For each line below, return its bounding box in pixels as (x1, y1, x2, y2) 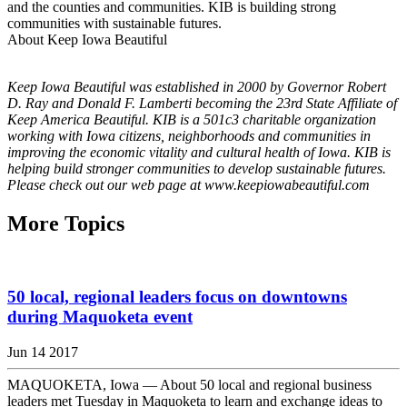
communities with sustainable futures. (7, 15, 222, 31)
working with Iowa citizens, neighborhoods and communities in (7, 127, 371, 144)
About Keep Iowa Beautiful (7, 31, 167, 47)
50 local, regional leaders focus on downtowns (7, 287, 347, 307)
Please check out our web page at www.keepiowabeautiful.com (7, 176, 370, 193)
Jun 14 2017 (7, 344, 78, 361)
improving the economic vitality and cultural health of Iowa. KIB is (7, 144, 391, 160)
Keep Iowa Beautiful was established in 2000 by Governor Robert (7, 78, 386, 94)
